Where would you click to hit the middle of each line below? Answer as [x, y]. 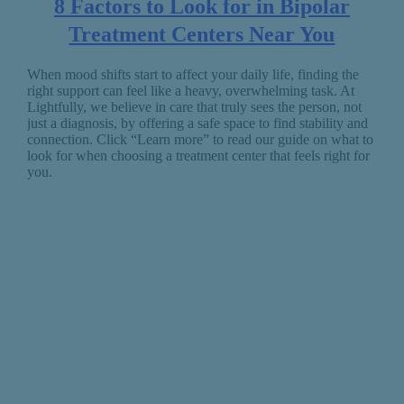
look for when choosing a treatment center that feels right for [198, 155]
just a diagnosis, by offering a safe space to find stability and [197, 123]
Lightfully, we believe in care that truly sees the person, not [194, 106]
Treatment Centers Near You [202, 34]
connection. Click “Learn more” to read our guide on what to [200, 139]
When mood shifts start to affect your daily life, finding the [193, 74]
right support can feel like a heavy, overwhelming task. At [190, 90]
